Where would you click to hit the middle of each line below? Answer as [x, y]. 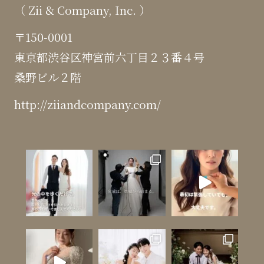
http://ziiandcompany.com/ [87, 104]
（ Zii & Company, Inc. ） [82, 9]
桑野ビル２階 [47, 77]
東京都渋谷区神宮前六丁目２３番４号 [109, 57]
